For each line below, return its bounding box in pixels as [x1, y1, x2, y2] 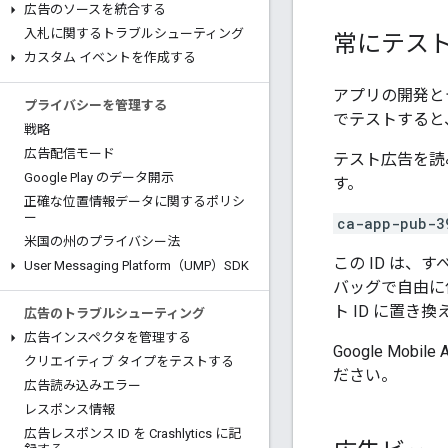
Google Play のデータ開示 [24, 170, 174, 185]
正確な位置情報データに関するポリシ [24, 194, 245, 209]
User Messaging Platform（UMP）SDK [24, 258, 249, 273]
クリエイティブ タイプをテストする [24, 354, 234, 369]
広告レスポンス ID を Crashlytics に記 [24, 426, 241, 441]
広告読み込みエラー [24, 378, 141, 393]
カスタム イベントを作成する [24, 50, 196, 65]
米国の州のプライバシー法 [24, 234, 180, 249]
